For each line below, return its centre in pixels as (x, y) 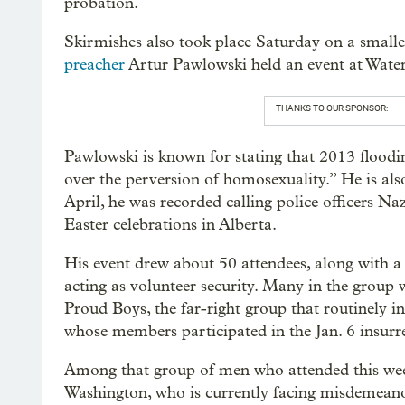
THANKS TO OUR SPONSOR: (331, 108)
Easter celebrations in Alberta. (170, 225)
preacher (94, 65)
